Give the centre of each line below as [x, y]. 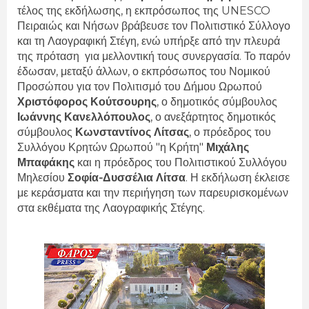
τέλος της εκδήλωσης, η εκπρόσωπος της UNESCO [144, 10]
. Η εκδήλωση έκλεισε [238, 177]
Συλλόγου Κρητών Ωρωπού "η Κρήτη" [112, 147]
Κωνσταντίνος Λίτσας [132, 132]
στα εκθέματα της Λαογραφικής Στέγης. [111, 208]
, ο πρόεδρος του [230, 132]
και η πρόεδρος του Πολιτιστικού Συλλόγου [181, 162]
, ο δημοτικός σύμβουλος [217, 101]
